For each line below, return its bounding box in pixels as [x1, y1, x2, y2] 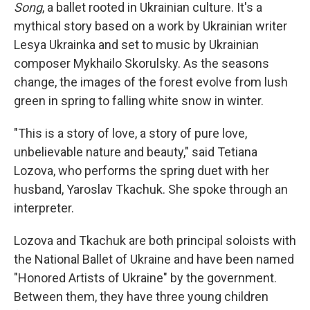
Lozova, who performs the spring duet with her [14, 163, 269, 178]
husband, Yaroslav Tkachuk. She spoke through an [14, 181, 288, 197]
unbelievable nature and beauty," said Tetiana [14, 144, 257, 159]
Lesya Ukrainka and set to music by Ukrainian [14, 37, 259, 52]
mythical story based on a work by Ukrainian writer [14, 18, 287, 33]
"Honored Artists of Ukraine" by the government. [14, 270, 277, 285]
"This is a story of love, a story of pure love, [14, 125, 247, 140]
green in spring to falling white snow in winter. [14, 93, 264, 108]
